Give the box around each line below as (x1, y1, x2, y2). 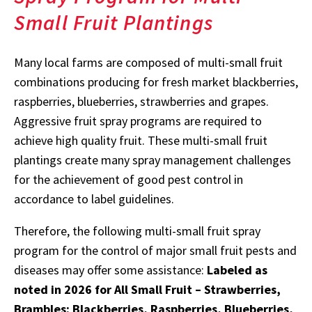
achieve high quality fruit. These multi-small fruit (14, 132, 267, 148)
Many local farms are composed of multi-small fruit (14, 54, 283, 70)
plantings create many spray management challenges (14, 151, 291, 168)
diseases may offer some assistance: (14, 261, 207, 278)
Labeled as (207, 261, 267, 278)
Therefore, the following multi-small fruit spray (14, 222, 260, 239)
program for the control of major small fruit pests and (14, 242, 297, 258)
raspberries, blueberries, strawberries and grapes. (14, 93, 269, 109)
